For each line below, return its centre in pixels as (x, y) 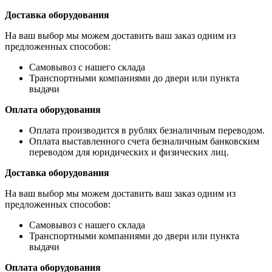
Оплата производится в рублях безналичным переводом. (147, 130)
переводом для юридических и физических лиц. (129, 152)
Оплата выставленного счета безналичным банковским (144, 141)
